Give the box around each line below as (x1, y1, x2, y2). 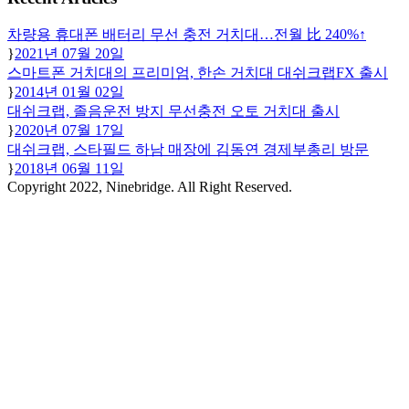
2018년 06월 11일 (15, 160, 124, 176)
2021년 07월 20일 (15, 45, 124, 61)
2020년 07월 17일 (15, 121, 124, 138)
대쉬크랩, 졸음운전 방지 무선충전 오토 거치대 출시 (7, 102, 340, 119)
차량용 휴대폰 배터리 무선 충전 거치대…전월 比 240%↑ (7, 26, 366, 42)
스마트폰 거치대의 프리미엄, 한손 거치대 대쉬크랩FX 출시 (7, 64, 388, 80)
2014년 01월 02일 (15, 83, 124, 100)
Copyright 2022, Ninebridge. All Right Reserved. (7, 178, 292, 194)
